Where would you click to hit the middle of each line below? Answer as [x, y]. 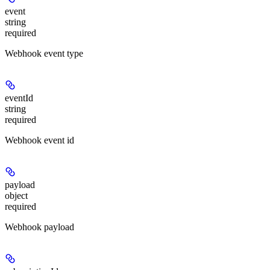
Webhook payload [39, 227]
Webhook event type [44, 53]
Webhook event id [39, 140]
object [16, 195]
